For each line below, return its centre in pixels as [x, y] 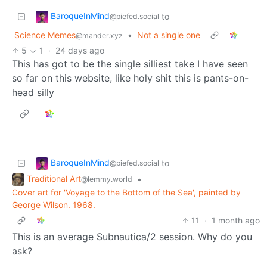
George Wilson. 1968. [54, 204]
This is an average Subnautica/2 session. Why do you [132, 236]
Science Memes [45, 35]
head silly [33, 93]
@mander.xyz [99, 36]
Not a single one [169, 35]
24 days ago [80, 51]
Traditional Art [54, 179]
